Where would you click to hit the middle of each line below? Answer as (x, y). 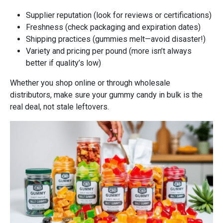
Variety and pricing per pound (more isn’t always (109, 51)
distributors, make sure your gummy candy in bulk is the (106, 95)
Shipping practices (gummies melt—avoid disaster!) (116, 39)
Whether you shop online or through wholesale (90, 83)
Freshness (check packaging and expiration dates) (113, 27)
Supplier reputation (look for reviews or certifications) (119, 15)
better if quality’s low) (63, 63)
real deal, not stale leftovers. (59, 107)
